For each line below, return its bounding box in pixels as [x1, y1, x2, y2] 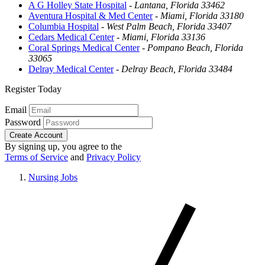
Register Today [5, 83, 62, 94]
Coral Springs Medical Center [28, 42, 140, 53]
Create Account [9, 130, 63, 140]
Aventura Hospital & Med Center [28, 10, 153, 21]
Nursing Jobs [28, 172, 77, 182]
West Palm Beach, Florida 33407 [106, 21, 231, 31]
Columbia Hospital [28, 21, 99, 31]
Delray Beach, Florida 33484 [121, 63, 232, 74]
